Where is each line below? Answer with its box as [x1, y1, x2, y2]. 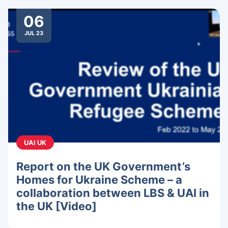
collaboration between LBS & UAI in [16, 186, 209, 200]
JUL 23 [24, 30, 43, 37]
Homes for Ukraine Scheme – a [16, 173, 182, 187]
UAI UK [24, 138, 46, 147]
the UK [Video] [16, 199, 97, 213]
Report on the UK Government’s [16, 160, 190, 174]
